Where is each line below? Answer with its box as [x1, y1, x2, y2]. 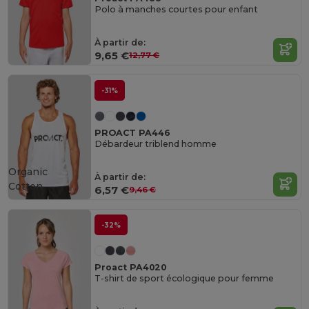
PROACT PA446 [94, 128, 171, 139]
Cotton [8, 179, 43, 192]
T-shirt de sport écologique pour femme [94, 273, 275, 284]
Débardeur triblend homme [94, 139, 217, 150]
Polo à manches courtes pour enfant [94, 4, 259, 15]
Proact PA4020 [94, 262, 167, 273]
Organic [8, 165, 48, 178]
